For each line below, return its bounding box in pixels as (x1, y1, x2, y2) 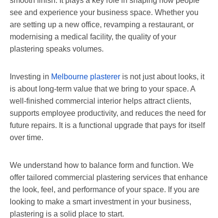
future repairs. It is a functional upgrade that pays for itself (10, 121, 205, 129)
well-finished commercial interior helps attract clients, (10, 96, 191, 105)
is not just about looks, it (120, 72, 204, 81)
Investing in (10, 72, 51, 81)
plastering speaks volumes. (10, 44, 104, 53)
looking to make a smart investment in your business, (10, 197, 191, 206)
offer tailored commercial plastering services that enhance (10, 173, 208, 182)
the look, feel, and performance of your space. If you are (10, 185, 200, 194)
